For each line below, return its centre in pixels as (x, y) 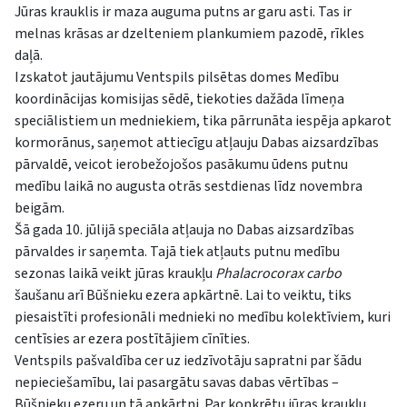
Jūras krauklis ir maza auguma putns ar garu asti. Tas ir (183, 12)
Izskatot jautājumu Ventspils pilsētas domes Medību (177, 78)
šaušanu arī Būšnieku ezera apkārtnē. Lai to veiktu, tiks (183, 296)
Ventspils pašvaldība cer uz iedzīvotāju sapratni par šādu (188, 361)
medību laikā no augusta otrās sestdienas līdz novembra (189, 187)
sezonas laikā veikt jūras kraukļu (115, 274)
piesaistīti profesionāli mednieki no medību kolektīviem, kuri (203, 318)
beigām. (40, 208)
